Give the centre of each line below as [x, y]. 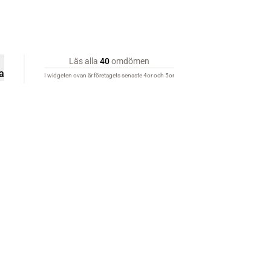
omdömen [129, 61]
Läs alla [84, 61]
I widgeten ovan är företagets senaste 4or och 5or [109, 75]
